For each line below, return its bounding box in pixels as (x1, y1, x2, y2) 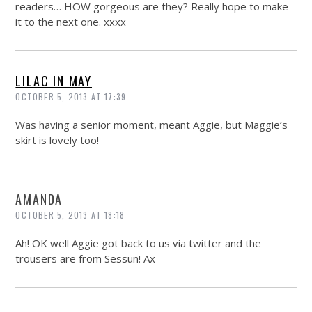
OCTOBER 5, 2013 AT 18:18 (15, 209, 125, 221)
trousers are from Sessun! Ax (15, 251, 156, 266)
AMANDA (15, 190, 63, 209)
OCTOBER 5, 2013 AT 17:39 (15, 91, 127, 103)
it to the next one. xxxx (15, 15, 127, 29)
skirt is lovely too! (15, 133, 100, 148)
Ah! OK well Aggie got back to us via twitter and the (15, 236, 262, 251)
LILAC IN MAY (15, 72, 93, 91)
